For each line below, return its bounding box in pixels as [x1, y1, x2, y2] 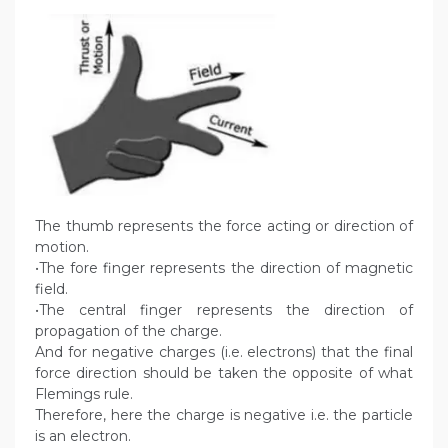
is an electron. [35, 427, 131, 446]
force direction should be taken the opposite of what [35, 364, 413, 383]
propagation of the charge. [35, 322, 222, 341]
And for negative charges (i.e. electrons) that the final [35, 343, 413, 362]
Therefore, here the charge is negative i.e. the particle [35, 406, 413, 425]
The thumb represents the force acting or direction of [35, 217, 413, 236]
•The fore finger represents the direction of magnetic [35, 259, 413, 278]
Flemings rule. [35, 385, 133, 404]
